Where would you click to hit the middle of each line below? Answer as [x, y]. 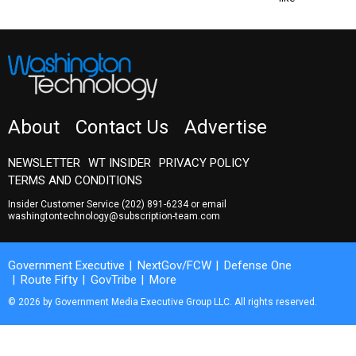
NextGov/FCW [174, 265]
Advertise [226, 127]
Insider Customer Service [65, 204]
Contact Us [122, 127]
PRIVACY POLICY [204, 163]
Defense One [258, 265]
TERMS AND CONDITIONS [75, 180]
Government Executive [66, 265]
